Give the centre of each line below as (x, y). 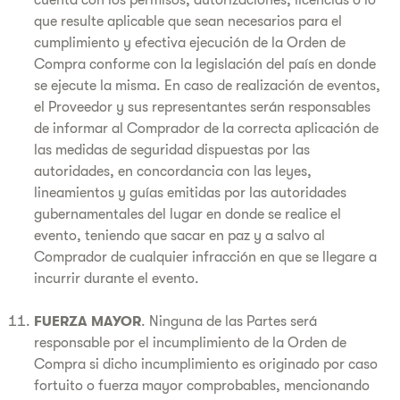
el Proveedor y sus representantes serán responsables (202, 107)
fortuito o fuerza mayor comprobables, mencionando (202, 386)
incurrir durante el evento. (117, 279)
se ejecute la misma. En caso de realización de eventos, (207, 86)
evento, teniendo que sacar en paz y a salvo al (179, 236)
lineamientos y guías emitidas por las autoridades (190, 193)
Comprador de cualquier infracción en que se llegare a (205, 257)
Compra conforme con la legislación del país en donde (205, 64)
